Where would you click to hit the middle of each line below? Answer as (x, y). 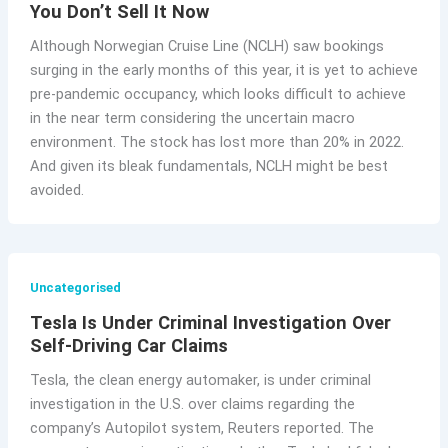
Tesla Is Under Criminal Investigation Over (210, 322)
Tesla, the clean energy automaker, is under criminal (200, 379)
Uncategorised (75, 287)
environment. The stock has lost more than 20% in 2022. (216, 141)
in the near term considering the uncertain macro (192, 117)
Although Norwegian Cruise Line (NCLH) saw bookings (206, 45)
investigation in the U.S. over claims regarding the (192, 403)
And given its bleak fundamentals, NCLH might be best (208, 165)
